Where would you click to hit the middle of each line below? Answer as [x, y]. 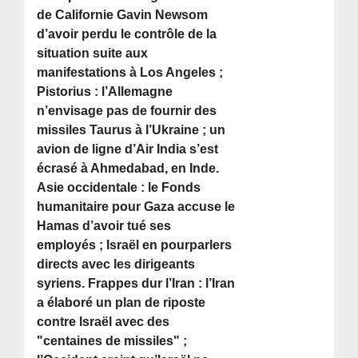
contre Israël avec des [103, 322]
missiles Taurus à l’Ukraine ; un [131, 130]
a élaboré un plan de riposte [121, 303]
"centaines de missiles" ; [112, 341]
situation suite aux [93, 54]
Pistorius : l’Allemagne [105, 92]
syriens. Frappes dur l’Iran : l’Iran [136, 284]
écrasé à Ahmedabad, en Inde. [128, 169]
